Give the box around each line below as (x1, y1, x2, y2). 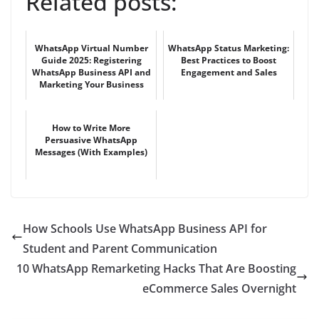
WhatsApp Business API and (31, 66, 151, 79)
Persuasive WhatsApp (45, 134, 137, 147)
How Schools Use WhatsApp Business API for (23, 221, 267, 237)
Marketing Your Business (38, 78, 144, 91)
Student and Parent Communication (23, 241, 217, 257)
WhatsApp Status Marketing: (168, 42, 289, 55)
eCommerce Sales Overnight (142, 281, 296, 297)
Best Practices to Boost (181, 54, 276, 67)
